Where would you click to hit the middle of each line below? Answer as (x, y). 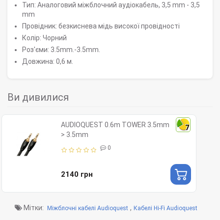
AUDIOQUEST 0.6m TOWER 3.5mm (115, 125)
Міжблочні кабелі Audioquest (88, 208)
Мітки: (34, 208)
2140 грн (77, 174)
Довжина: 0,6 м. (48, 62)
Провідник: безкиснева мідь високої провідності (101, 26)
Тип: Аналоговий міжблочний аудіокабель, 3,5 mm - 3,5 (111, 5)
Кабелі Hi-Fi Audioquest (165, 208)
